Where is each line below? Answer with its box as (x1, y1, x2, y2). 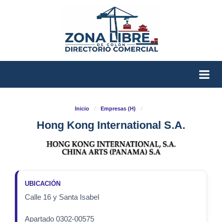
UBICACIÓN (25, 180, 61, 188)
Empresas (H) (101, 106, 136, 112)
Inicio (75, 106, 89, 112)
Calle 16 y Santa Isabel (25, 193, 100, 202)
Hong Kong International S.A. (37, 119, 185, 132)
